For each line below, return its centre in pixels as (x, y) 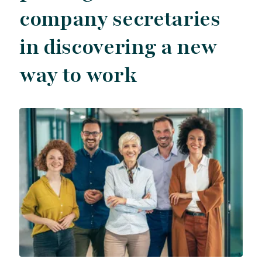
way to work (78, 75)
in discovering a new (118, 47)
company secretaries (120, 19)
